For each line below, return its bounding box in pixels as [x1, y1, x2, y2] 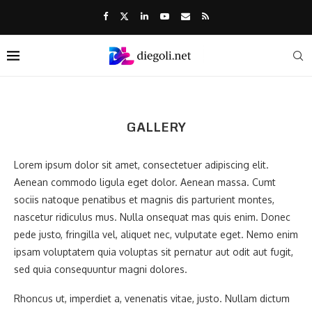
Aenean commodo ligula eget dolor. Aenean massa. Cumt [14, 176, 276, 188]
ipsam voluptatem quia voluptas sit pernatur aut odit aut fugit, [14, 246, 293, 258]
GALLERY [126, 116, 186, 137]
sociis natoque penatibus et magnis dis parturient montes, [14, 194, 274, 205]
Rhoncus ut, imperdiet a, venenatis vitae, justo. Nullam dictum [14, 292, 290, 304]
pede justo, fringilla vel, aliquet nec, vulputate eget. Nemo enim [14, 228, 298, 240]
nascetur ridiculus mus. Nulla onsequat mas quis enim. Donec [14, 211, 290, 223]
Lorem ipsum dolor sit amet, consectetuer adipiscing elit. [14, 159, 269, 171]
